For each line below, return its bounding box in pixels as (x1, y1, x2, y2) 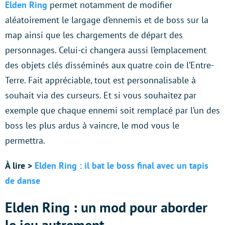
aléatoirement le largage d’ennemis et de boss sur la (5, 14, 208, 26)
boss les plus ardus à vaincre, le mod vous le (5, 119, 179, 131)
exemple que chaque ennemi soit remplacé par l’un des (5, 104, 220, 116)
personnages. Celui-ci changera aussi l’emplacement (5, 44, 206, 56)
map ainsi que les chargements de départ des (5, 29, 183, 41)
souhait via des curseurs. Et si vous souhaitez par (5, 89, 196, 101)
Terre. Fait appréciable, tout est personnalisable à (5, 74, 196, 86)
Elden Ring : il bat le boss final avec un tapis (35, 159, 208, 171)
